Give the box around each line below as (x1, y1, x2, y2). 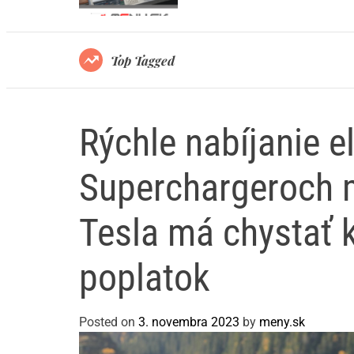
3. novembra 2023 (138, 314, 239, 330)
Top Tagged (111, 51, 175, 69)
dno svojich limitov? (177, 2, 303, 21)
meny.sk (259, 314, 305, 330)
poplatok (79, 255, 210, 301)
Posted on (79, 314, 138, 330)
